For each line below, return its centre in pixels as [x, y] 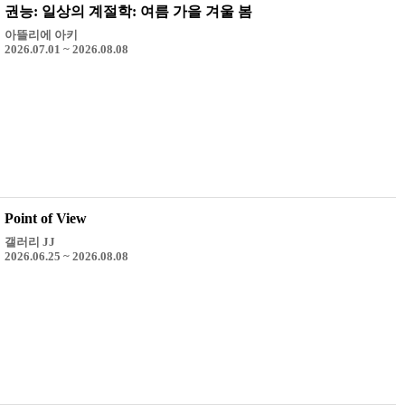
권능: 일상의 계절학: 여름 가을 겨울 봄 [128, 11]
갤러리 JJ [29, 241]
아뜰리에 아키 [41, 34]
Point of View [45, 218]
